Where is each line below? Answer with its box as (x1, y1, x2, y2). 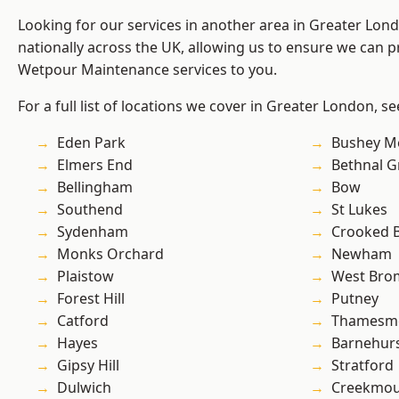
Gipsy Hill (57, 355, 119, 376)
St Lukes (331, 199, 387, 220)
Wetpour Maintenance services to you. (18, 60, 277, 80)
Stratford (331, 355, 394, 376)
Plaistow (57, 266, 114, 287)
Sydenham (57, 222, 128, 242)
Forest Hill (57, 289, 125, 309)
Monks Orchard (57, 244, 164, 265)
